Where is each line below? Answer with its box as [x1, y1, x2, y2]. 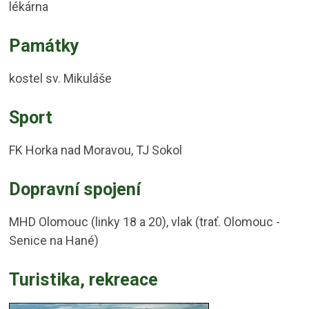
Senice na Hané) [9, 233, 99, 248]
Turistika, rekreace [9, 270, 159, 290]
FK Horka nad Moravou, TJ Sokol [9, 143, 183, 157]
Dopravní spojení [9, 179, 141, 199]
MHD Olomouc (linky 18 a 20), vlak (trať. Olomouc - [9, 215, 281, 229]
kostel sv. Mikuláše [9, 71, 112, 86]
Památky [9, 36, 80, 56]
